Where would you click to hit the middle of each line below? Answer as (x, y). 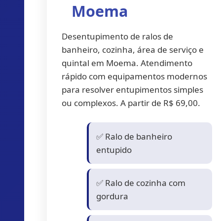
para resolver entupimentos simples (132, 90)
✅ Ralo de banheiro (134, 136)
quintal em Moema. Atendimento (127, 63)
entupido (114, 149)
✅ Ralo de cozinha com (141, 183)
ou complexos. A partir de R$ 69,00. (131, 103)
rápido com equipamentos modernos (134, 76)
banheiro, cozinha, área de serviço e (132, 50)
